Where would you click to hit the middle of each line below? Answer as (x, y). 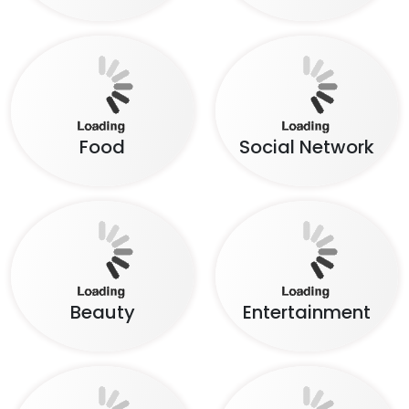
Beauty (102, 301)
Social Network (307, 136)
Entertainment (307, 301)
